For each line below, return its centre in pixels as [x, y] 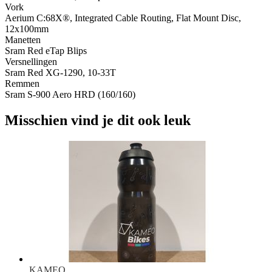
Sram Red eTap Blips [46, 50]
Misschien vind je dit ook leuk [98, 120]
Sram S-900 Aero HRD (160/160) [70, 94]
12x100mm [27, 29]
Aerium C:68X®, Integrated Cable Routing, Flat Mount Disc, [123, 18]
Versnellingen [31, 61]
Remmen [22, 83]
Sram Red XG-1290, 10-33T [60, 72]
